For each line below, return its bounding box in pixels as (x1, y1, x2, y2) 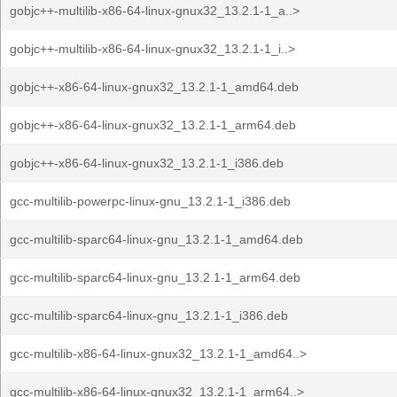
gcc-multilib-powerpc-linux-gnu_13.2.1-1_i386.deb (10, 194, 291, 208)
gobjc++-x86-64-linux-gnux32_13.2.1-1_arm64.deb (10, 118, 296, 132)
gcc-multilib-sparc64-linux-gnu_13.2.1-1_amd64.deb (10, 232, 303, 246)
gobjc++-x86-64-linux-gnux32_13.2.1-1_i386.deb (10, 156, 284, 170)
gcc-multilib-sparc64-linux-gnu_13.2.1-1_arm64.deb (10, 270, 300, 284)
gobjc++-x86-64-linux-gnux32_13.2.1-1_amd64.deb (10, 80, 299, 94)
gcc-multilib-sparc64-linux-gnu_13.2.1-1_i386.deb (10, 308, 288, 323)
